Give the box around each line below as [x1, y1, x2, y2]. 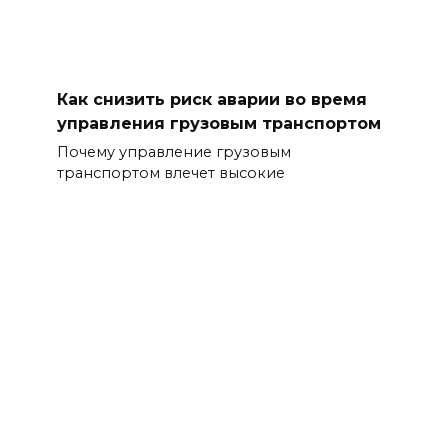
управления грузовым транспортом [56, 113, 381, 133]
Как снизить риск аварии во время [56, 89, 367, 109]
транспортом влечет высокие [56, 164, 285, 183]
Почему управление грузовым [56, 143, 291, 162]
